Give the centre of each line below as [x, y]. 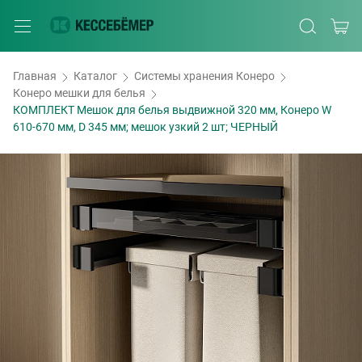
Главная [35, 76]
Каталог [95, 76]
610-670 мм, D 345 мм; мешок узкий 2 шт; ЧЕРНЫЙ [145, 127]
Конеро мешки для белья [79, 93]
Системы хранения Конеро [204, 76]
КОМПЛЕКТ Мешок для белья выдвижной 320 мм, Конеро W [172, 110]
